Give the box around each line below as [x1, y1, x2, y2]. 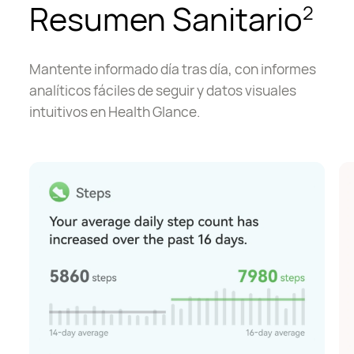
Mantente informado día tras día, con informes [29, 58, 317, 78]
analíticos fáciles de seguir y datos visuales [29, 80, 297, 100]
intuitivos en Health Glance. [29, 101, 201, 121]
